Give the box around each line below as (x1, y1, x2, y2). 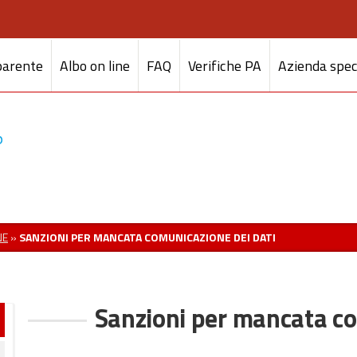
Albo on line (60, 55, 130, 76)
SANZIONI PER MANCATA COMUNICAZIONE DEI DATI (19, 229, 276, 245)
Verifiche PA (188, 55, 261, 76)
